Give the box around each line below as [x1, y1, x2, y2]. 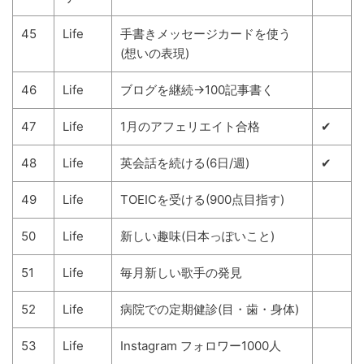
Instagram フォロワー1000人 [120, 338, 281, 353]
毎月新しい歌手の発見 [120, 265, 242, 280]
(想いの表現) [120, 45, 189, 61]
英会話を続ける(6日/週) [120, 155, 249, 171]
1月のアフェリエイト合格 [120, 119, 260, 134]
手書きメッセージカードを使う [120, 26, 291, 41]
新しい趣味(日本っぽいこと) [120, 228, 275, 244]
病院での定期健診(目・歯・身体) [120, 301, 299, 317]
